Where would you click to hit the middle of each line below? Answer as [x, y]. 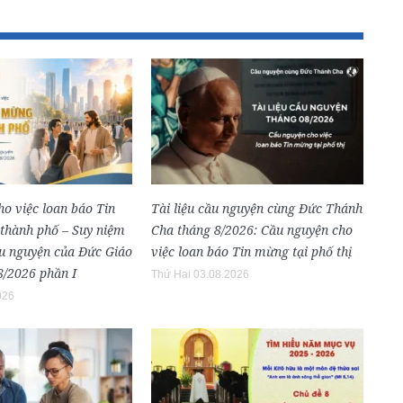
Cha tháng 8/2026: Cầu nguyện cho [252, 229]
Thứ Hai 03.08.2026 [200, 274]
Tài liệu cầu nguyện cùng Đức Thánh [257, 208]
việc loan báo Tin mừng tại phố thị [251, 251]
